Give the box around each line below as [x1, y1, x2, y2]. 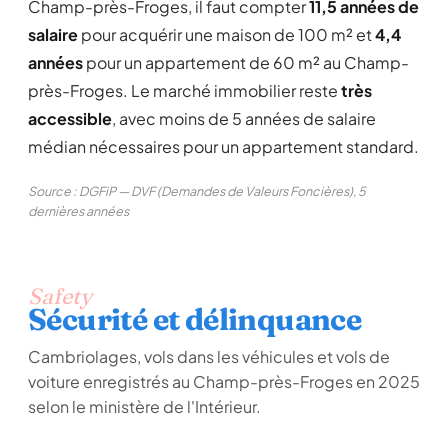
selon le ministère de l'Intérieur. [28, 396, 261, 417]
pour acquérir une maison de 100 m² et [78, 24, 375, 45]
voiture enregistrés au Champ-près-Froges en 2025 [28, 371, 420, 392]
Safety [28, 282, 92, 310]
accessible [28, 108, 112, 129]
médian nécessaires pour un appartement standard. [28, 136, 419, 157]
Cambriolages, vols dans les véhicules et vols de [28, 346, 390, 367]
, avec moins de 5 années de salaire [112, 108, 376, 129]
